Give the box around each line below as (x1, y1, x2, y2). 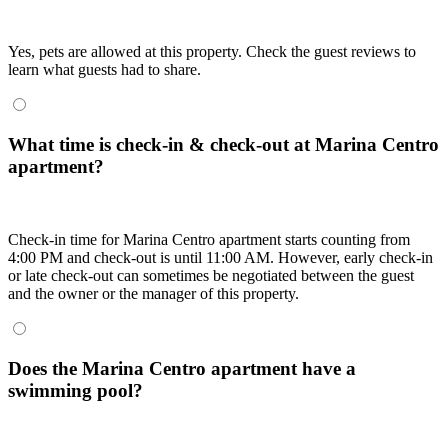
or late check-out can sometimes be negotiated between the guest (8, 266, 414, 284)
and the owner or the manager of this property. (8, 284, 299, 302)
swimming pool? (8, 379, 143, 401)
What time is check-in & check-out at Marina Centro (8, 134, 439, 156)
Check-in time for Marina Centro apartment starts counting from (8, 230, 410, 248)
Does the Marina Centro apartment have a (8, 357, 356, 379)
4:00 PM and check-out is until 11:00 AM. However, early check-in (8, 248, 433, 266)
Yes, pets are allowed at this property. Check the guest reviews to (8, 43, 416, 61)
